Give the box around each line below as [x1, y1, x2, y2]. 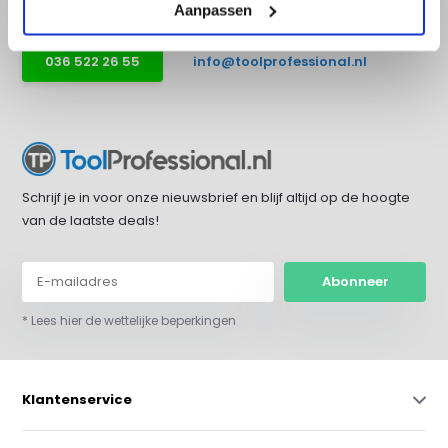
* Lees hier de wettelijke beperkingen [22, 311, 237, 329]
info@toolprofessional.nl [193, 52, 368, 71]
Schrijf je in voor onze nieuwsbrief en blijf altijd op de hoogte [22, 187, 411, 207]
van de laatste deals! [22, 210, 160, 230]
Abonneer [321, 271, 389, 291]
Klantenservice [22, 389, 133, 409]
